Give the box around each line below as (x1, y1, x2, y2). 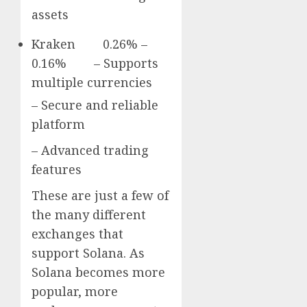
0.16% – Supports (32, 54, 158, 71)
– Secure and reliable (32, 96, 158, 113)
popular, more (32, 282, 118, 299)
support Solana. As (32, 244, 145, 261)
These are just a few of (32, 186, 169, 204)
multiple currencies (32, 73, 152, 90)
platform (32, 115, 85, 132)
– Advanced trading (32, 141, 149, 158)
